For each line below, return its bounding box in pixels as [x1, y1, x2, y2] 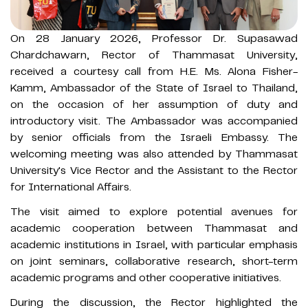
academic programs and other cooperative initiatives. [10, 270, 281, 285]
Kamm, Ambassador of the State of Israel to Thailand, [10, 80, 298, 95]
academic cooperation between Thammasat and [10, 221, 298, 235]
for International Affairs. [10, 179, 131, 194]
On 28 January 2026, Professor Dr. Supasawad [10, 31, 298, 45]
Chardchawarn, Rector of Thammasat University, [10, 47, 298, 62]
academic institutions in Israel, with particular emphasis [10, 237, 298, 252]
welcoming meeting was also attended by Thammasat [10, 146, 298, 161]
